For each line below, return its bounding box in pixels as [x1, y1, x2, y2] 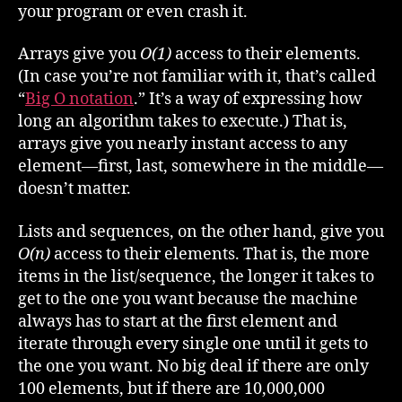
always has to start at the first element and [18, 310, 337, 332]
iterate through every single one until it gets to [18, 333, 368, 354]
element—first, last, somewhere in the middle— [18, 156, 383, 177]
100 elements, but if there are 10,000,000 [18, 378, 325, 399]
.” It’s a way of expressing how [134, 89, 363, 109]
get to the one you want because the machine [18, 288, 358, 310]
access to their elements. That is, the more [50, 243, 370, 265]
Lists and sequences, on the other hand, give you [18, 221, 384, 242]
